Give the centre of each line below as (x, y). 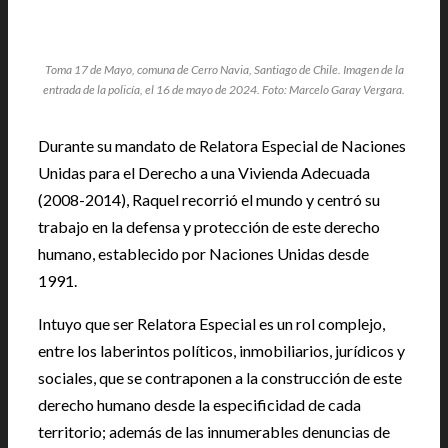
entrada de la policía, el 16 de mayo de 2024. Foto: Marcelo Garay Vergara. (224, 89)
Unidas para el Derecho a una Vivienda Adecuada (204, 172)
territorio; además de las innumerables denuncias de (214, 431)
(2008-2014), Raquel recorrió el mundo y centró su (209, 199)
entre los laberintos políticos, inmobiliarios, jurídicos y (221, 350)
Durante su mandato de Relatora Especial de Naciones (222, 145)
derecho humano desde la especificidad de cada (199, 404)
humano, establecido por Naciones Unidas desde (203, 253)
